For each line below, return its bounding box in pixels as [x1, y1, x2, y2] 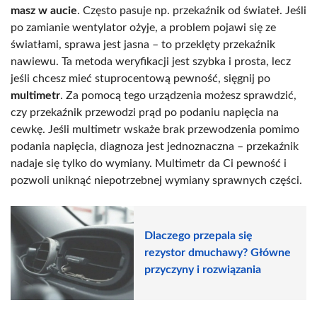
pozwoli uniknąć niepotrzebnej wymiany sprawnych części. [11, 174, 302, 186]
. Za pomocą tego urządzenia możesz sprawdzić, [60, 89, 296, 101]
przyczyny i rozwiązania [144, 264, 261, 276]
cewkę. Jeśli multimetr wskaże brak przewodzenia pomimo [11, 123, 299, 135]
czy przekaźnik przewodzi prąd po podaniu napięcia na [11, 106, 279, 118]
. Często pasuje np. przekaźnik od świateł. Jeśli [77, 4, 306, 16]
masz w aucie [11, 4, 77, 16]
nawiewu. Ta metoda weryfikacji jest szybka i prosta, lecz [11, 55, 291, 67]
